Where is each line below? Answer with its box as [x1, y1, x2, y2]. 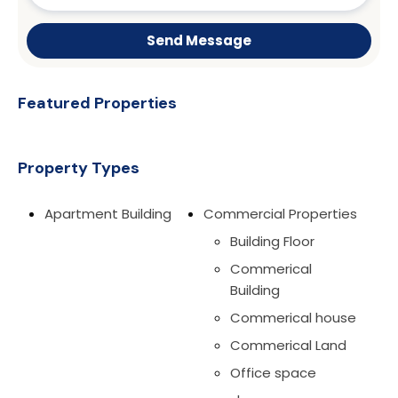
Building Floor [230, 232, 314, 251]
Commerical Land [230, 336, 346, 355]
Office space [230, 363, 316, 383]
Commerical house [230, 308, 356, 328]
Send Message [147, 31, 251, 51]
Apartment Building [44, 204, 171, 224]
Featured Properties [18, 92, 177, 115]
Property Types [18, 157, 139, 179]
